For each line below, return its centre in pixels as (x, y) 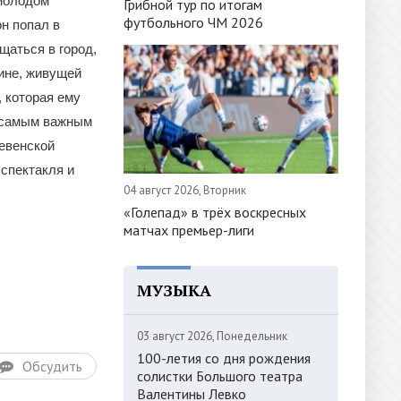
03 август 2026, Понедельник (212, 336)
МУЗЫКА (174, 290)
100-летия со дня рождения (224, 358)
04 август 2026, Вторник (185, 190)
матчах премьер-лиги (189, 230)
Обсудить (52, 366)
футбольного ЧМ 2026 (193, 22)
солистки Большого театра (220, 375)
